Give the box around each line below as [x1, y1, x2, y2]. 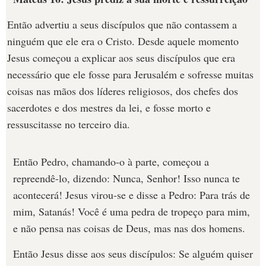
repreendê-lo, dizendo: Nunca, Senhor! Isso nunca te [13, 171, 240, 185]
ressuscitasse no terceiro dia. [7, 117, 130, 131]
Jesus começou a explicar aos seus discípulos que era [7, 50, 235, 65]
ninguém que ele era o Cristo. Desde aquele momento [7, 34, 239, 48]
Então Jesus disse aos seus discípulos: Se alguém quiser [13, 246, 253, 261]
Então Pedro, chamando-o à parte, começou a [13, 154, 209, 169]
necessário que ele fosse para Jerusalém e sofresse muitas [7, 67, 254, 81]
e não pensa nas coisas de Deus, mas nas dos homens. [13, 221, 245, 235]
